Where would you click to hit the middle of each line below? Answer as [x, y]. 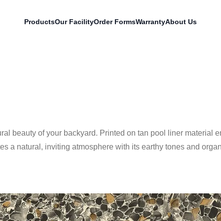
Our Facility [74, 22]
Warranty [150, 22]
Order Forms [115, 22]
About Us [181, 22]
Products [39, 22]
